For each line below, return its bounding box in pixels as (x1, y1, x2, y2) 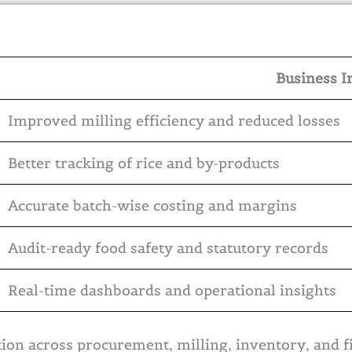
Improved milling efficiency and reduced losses (8, 112, 340, 130)
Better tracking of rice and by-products (8, 154, 280, 173)
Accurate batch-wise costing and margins (8, 196, 297, 215)
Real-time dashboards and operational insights (8, 281, 336, 300)
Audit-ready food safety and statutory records (8, 239, 328, 258)
